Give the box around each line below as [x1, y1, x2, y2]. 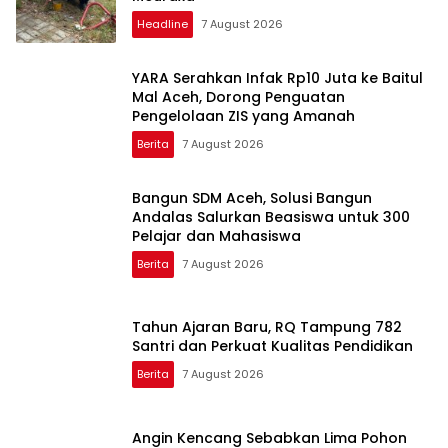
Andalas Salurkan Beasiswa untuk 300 [132, 206, 410, 227]
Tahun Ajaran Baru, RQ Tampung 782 [132, 317, 402, 337]
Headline [137, 15, 188, 32]
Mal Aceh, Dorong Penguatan [132, 86, 345, 107]
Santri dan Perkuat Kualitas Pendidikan [132, 336, 413, 356]
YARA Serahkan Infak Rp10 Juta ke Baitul [132, 67, 423, 88]
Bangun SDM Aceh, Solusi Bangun [132, 187, 372, 208]
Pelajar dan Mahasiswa [132, 225, 301, 246]
